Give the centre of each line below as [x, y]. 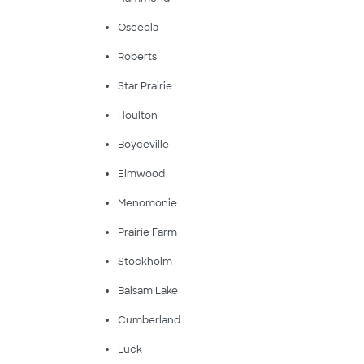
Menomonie [147, 203]
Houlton [137, 115]
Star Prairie [145, 86]
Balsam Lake [147, 291]
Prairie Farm [147, 232]
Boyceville [143, 145]
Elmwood [141, 174]
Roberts [137, 57]
